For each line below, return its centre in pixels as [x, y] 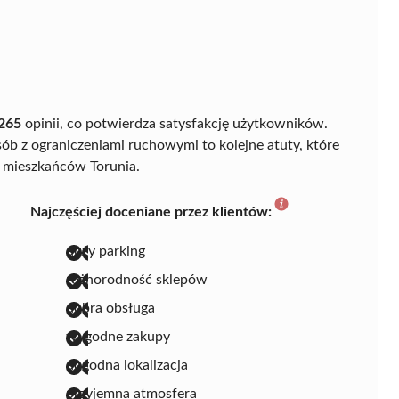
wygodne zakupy [118, 336]
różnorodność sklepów [137, 279]
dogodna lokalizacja [127, 365]
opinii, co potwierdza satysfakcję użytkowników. [175, 123]
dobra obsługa [110, 308]
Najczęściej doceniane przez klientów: [151, 212]
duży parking [106, 251]
